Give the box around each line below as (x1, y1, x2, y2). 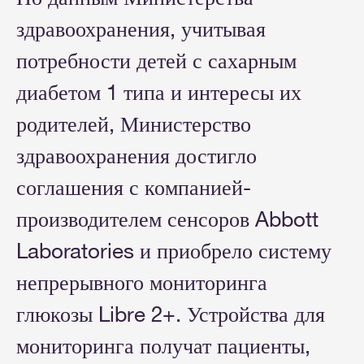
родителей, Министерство (16, 111, 251, 137)
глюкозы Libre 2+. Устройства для (16, 301, 325, 327)
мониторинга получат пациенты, (16, 333, 310, 359)
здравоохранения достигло (16, 143, 257, 169)
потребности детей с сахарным (16, 48, 297, 74)
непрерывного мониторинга (16, 270, 267, 296)
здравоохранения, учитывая (16, 16, 266, 42)
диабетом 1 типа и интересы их (16, 80, 301, 106)
